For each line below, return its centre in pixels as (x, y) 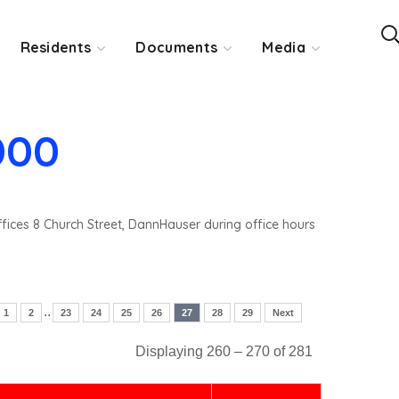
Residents (56, 47)
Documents (177, 47)
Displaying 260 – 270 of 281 (224, 351)
